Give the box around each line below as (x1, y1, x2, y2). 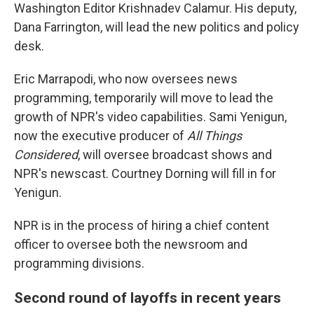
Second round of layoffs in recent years (14, 289, 281, 306)
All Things (187, 128, 242, 143)
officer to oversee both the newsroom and (14, 237, 247, 252)
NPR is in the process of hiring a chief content (14, 218, 269, 233)
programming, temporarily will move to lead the (14, 90, 273, 105)
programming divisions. (14, 256, 144, 271)
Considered (14, 147, 78, 162)
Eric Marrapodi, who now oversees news (14, 71, 238, 86)
